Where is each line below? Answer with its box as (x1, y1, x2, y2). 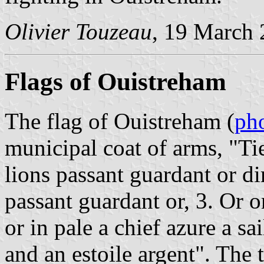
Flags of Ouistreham (5, 67, 226, 95)
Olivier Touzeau (5, 18, 152, 44)
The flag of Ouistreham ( (5, 108, 235, 134)
